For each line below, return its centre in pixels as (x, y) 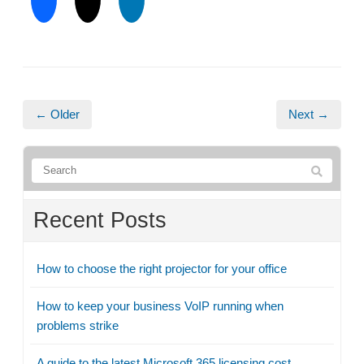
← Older (57, 114)
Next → (309, 114)
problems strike (78, 325)
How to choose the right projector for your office (162, 268)
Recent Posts (100, 220)
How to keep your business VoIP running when (160, 305)
